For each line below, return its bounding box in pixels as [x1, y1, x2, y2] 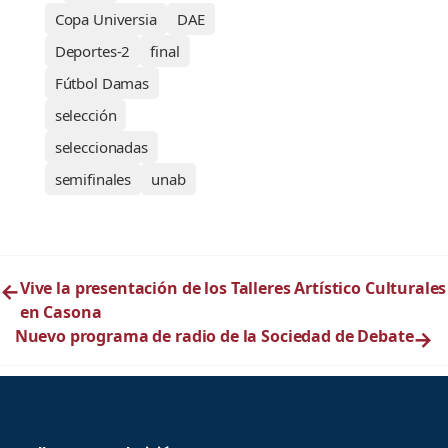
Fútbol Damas [54, 73, 149, 94]
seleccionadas [54, 137, 148, 158]
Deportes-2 [54, 41, 131, 62]
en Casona [19, 301, 102, 324]
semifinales [54, 169, 132, 190]
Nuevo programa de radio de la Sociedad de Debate [14, 325, 414, 348]
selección [54, 105, 117, 126]
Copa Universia [54, 9, 157, 30]
